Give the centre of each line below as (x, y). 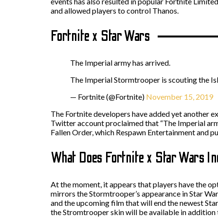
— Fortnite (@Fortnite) (108, 96)
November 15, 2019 (180, 96)
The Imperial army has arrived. (120, 62)
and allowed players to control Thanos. (115, 10)
